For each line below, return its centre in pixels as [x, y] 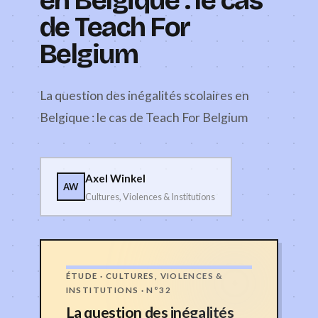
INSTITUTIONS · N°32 [118, 290]
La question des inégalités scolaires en [144, 95]
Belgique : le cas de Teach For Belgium [144, 117]
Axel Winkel [115, 179]
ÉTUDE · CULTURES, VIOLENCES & [144, 275]
